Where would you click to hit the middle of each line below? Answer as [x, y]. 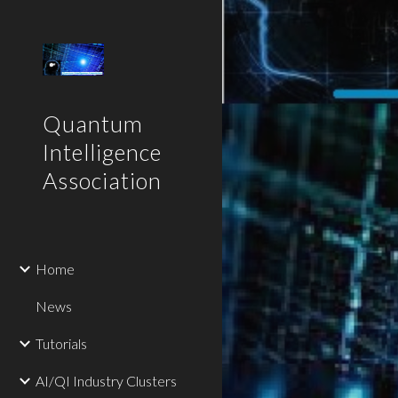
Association [102, 180]
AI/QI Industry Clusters [106, 381]
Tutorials [61, 343]
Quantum [93, 123]
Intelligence [102, 152]
